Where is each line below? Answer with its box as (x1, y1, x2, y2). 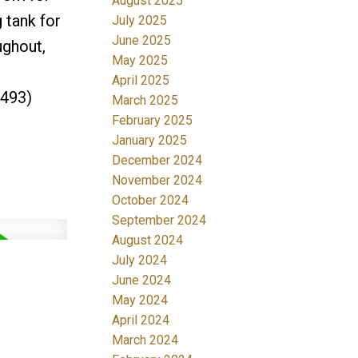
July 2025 (112, 12, 168, 28)
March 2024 (112, 332, 179, 348)
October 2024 (112, 192, 189, 208)
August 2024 (112, 232, 184, 248)
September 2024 (112, 212, 207, 228)
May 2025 (112, 52, 169, 68)
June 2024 (112, 272, 172, 288)
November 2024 (112, 172, 203, 188)
